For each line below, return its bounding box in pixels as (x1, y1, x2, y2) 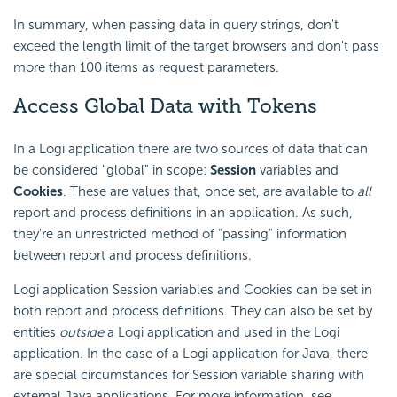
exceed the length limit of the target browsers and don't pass (13, 38, 379, 55)
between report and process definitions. (13, 246, 252, 263)
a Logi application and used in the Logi (104, 323, 339, 340)
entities (13, 323, 59, 340)
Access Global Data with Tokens (13, 94, 317, 119)
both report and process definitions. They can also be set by (13, 302, 372, 319)
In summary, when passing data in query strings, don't (13, 17, 339, 34)
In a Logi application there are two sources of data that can (13, 140, 368, 157)
